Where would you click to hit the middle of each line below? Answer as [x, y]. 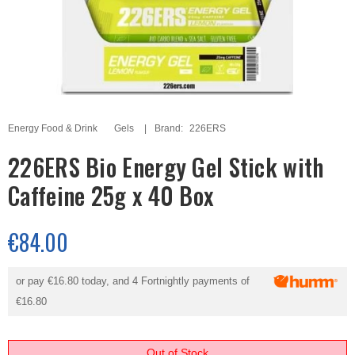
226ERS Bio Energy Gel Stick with [166, 167]
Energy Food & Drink [53, 128]
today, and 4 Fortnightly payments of [164, 281]
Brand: [170, 128]
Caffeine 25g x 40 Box [111, 195]
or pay [32, 281]
